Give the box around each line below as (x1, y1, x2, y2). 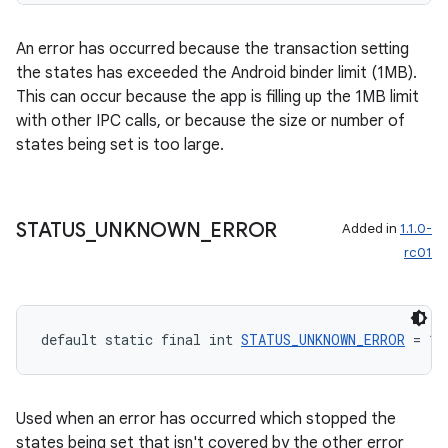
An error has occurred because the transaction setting (16, 39, 409, 59)
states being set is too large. (16, 135, 224, 155)
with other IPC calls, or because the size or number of (16, 111, 405, 131)
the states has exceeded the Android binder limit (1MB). (16, 63, 417, 83)
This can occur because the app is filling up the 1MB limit (16, 87, 419, 107)
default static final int (41, 330, 241, 349)
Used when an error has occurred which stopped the (16, 409, 396, 429)
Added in (342, 220, 400, 237)
